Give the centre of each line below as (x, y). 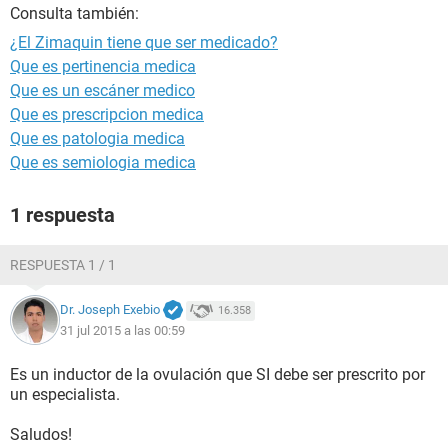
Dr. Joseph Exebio (110, 310)
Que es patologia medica (97, 138)
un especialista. (65, 394)
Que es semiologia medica (103, 162)
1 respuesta (62, 215)
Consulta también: (74, 13)
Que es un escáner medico (102, 90)
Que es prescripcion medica (107, 114)
